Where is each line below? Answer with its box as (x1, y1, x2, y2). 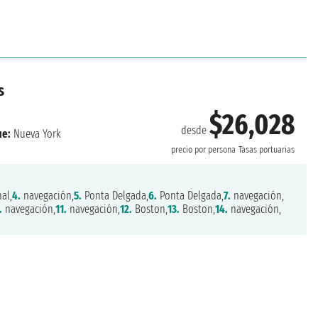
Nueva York (10, 126, 61, 141)
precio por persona (170, 144, 236, 155)
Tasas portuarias (238, 144, 295, 155)
